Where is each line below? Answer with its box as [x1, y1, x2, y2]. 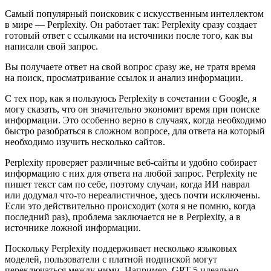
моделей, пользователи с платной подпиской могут [5, 253, 217, 264]
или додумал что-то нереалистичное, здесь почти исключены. [5, 189, 260, 200]
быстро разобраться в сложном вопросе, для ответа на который [5, 125, 265, 136]
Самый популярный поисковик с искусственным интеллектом [5, 8, 264, 19]
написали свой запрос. [5, 41, 98, 51]
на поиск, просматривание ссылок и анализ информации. [5, 72, 243, 83]
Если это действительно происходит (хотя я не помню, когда [5, 200, 255, 211]
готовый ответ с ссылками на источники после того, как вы [5, 30, 253, 41]
